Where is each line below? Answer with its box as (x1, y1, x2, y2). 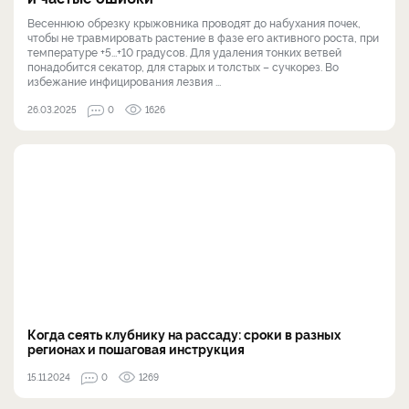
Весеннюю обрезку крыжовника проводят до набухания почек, (27, 14, 361, 30)
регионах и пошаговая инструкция (27, 339, 245, 357)
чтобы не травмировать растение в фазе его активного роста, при (27, 28, 379, 45)
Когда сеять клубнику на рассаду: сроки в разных (27, 324, 341, 342)
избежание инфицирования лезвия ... (27, 72, 221, 89)
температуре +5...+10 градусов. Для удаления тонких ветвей (27, 43, 341, 59)
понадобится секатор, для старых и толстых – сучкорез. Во (27, 58, 339, 74)
